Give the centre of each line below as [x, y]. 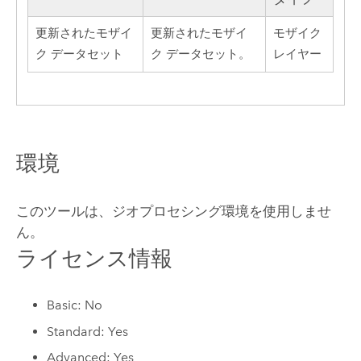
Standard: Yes [88, 331]
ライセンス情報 [94, 258]
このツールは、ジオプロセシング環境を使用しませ [173, 211]
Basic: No [75, 305]
